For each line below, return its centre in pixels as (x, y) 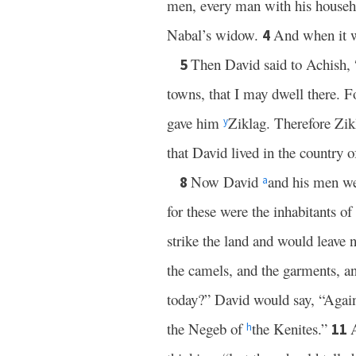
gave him (195, 123)
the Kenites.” (292, 329)
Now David (226, 182)
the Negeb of (207, 329)
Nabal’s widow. (215, 35)
